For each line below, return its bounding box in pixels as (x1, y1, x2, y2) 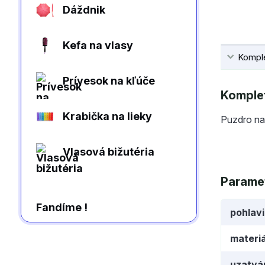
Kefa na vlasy (63, 39, 133, 51)
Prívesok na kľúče (63, 75, 155, 87)
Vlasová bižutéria (63, 146, 154, 158)
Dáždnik (63, 4, 105, 16)
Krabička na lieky (63, 110, 152, 122)
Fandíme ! (36, 201, 88, 214)
